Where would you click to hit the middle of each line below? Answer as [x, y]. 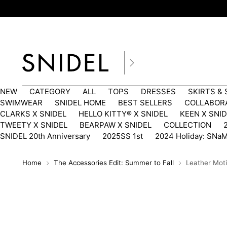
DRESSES [158, 92]
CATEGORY [50, 92]
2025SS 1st [123, 136]
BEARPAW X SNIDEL [116, 125]
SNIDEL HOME [80, 103]
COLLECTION [187, 125]
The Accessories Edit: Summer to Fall [114, 163]
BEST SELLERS [145, 103]
